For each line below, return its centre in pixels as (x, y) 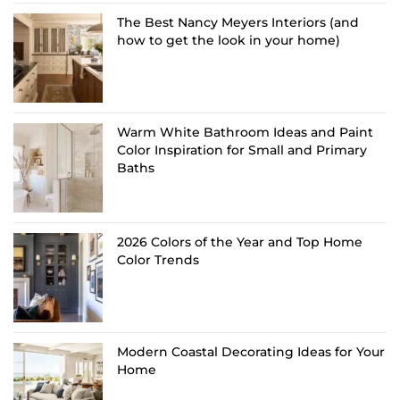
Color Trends (158, 260)
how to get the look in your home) (229, 41)
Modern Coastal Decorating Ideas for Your (251, 352)
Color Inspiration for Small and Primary (242, 150)
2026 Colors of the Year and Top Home (240, 242)
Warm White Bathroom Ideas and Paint (245, 133)
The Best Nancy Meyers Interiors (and (238, 23)
